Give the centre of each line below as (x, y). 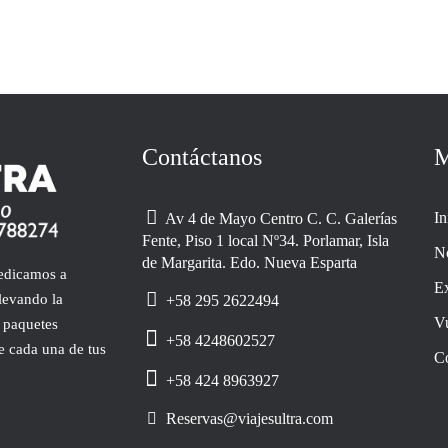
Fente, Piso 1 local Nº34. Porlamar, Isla (265, 240)
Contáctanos (201, 156)
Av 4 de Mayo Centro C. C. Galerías (279, 218)
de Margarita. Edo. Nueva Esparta (249, 262)
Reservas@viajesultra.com (247, 418)
